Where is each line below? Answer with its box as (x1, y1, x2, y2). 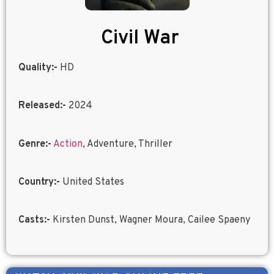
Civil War (101, 26, 179, 51)
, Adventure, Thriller (83, 138, 172, 150)
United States (60, 176, 124, 189)
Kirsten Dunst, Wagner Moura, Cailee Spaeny (50, 214, 250, 227)
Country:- (18, 176, 60, 189)
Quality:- (18, 61, 57, 74)
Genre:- (18, 138, 51, 150)
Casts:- (18, 214, 50, 227)
